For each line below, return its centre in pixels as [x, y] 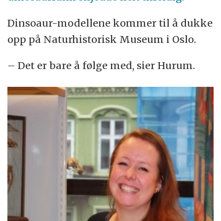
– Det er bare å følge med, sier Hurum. [101, 66]
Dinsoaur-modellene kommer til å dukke [110, 23]
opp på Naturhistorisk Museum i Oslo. [102, 39]
